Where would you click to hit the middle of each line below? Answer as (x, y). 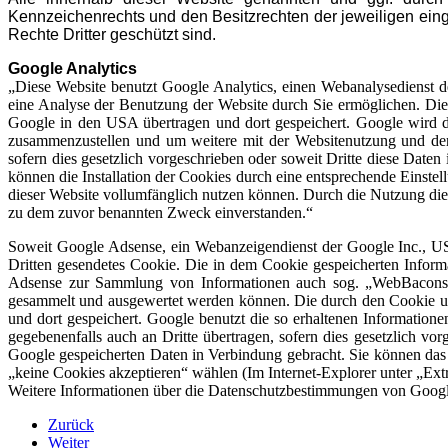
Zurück (71, 424)
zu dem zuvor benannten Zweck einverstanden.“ (160, 212)
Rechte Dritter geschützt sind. (112, 34)
